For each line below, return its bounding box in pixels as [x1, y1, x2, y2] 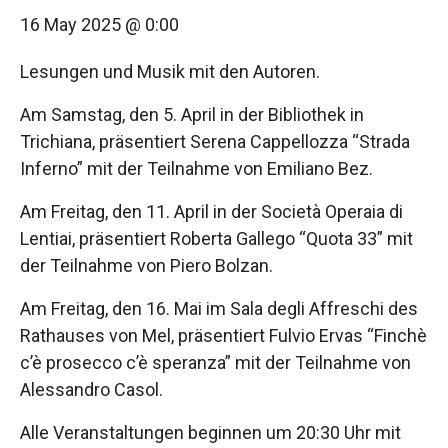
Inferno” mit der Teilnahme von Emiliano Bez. [20, 158, 373, 179]
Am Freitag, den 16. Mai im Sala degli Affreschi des [20, 298, 418, 319]
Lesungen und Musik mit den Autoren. [20, 61, 320, 82]
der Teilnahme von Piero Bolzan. [20, 255, 273, 276]
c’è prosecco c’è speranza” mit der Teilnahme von [20, 352, 411, 373]
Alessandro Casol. [20, 379, 163, 400]
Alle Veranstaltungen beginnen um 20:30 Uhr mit [20, 422, 401, 443]
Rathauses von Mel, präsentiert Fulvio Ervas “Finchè [20, 325, 427, 346]
